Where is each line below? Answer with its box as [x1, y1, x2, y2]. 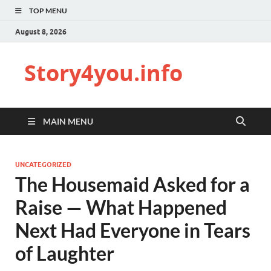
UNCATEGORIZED [15, 160, 71, 169]
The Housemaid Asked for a [15, 172, 250, 196]
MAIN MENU [43, 116, 93, 126]
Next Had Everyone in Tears [15, 218, 250, 242]
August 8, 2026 [15, 27, 67, 36]
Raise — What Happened [15, 195, 227, 219]
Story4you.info [24, 58, 183, 88]
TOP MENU [29, 6, 67, 15]
